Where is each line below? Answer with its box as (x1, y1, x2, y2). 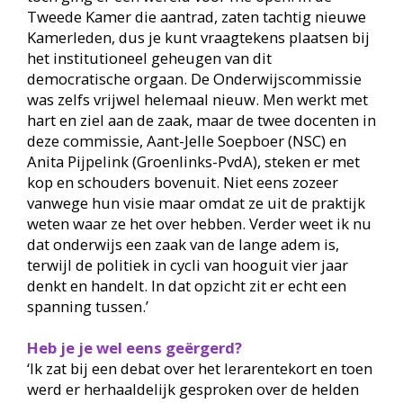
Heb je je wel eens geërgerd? (26, 337, 242, 359)
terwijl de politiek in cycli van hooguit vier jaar (26, 255, 348, 276)
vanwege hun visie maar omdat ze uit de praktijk (26, 193, 365, 214)
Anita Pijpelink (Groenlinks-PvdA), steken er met (26, 151, 360, 173)
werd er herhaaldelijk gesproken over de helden (26, 379, 359, 400)
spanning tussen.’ (26, 296, 148, 318)
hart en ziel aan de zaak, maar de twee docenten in (26, 110, 376, 131)
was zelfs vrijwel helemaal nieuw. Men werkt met (26, 89, 368, 111)
